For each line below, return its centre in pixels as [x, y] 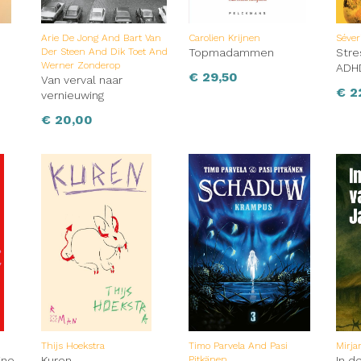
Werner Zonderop [80, 66]
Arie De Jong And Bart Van [101, 38]
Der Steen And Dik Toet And [104, 52]
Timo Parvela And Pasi [238, 346]
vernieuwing [72, 95]
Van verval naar [81, 80]
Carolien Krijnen [224, 38]
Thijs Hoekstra [73, 346]
